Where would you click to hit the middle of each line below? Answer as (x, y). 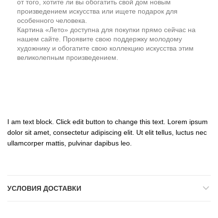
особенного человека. (52, 20)
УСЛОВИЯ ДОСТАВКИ (44, 188)
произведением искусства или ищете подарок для (97, 11)
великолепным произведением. (68, 57)
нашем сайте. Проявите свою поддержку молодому (100, 39)
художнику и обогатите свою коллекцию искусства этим (105, 48)
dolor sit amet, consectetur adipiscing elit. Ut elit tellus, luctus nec (107, 132)
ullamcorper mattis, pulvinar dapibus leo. (70, 143)
